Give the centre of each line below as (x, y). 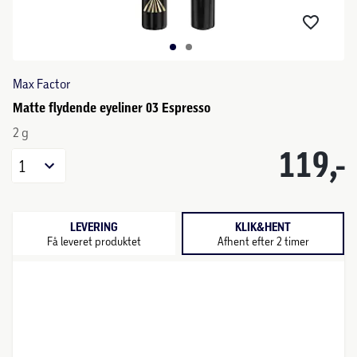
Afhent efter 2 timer (263, 241)
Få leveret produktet (94, 241)
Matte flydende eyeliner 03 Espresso (112, 108)
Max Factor (41, 83)
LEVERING (94, 227)
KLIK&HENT (263, 227)
